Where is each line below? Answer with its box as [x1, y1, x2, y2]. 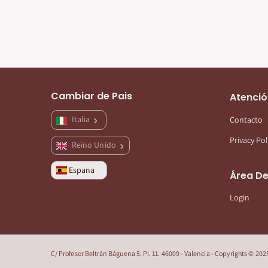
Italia [72, 114, 92, 125]
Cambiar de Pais [51, 89, 132, 103]
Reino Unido [72, 139, 118, 150]
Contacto [229, 114, 263, 125]
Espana [69, 164, 95, 175]
